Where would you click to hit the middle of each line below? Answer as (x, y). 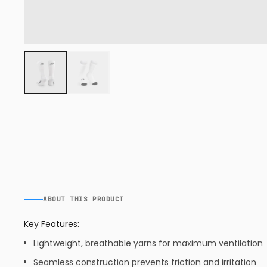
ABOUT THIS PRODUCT (83, 199)
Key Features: (52, 224)
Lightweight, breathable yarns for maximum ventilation (148, 243)
